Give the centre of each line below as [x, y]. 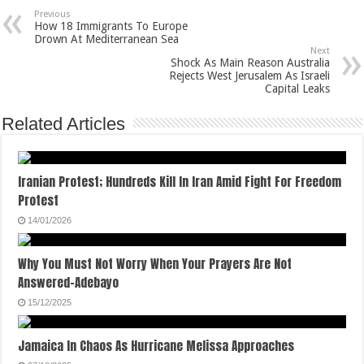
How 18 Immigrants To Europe [111, 26]
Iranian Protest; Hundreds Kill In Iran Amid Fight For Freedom [180, 181]
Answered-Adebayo [69, 282]
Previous [53, 14]
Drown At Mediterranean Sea [107, 39]
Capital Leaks [297, 88]
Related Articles [64, 123]
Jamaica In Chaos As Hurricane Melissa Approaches [156, 345]
